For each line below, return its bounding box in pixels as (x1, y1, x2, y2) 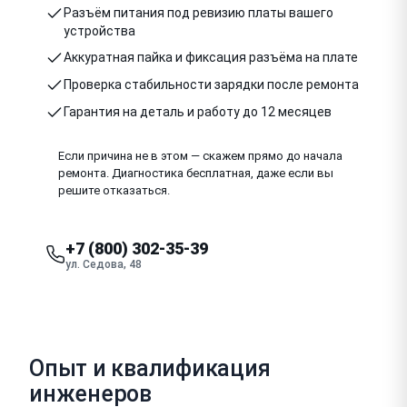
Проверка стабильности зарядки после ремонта (64, 76, 359, 92)
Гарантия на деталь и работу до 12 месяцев (64, 104, 332, 119)
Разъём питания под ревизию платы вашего (64, 5, 333, 20)
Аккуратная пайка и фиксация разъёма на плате (64, 49, 358, 65)
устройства (64, 23, 135, 38)
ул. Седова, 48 (65, 257, 142, 271)
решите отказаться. (58, 183, 170, 197)
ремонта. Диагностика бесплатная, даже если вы (58, 165, 333, 180)
